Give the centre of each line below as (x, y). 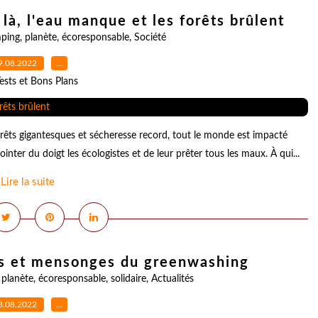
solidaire (128, 279)
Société (150, 38)
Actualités (172, 279)
